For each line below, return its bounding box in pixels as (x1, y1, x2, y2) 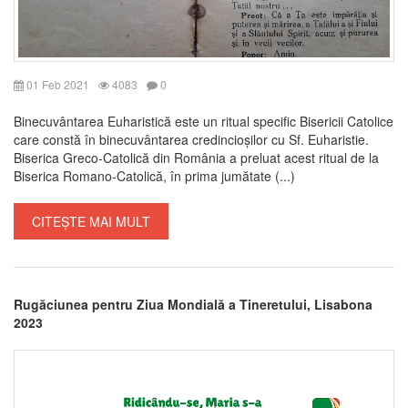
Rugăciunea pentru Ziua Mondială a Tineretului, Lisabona (14, 294, 372, 313)
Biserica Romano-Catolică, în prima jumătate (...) (14, 166, 295, 185)
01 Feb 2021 (24, 76, 89, 92)
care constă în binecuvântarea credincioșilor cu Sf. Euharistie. (14, 129, 369, 148)
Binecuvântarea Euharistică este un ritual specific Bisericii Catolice (14, 111, 393, 130)
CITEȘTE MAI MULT (32, 211, 150, 230)
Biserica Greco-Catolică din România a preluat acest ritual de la (14, 148, 379, 167)
